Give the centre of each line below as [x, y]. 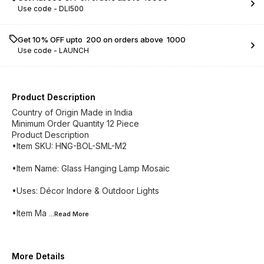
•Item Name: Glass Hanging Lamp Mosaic [91, 168]
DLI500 [71, 9]
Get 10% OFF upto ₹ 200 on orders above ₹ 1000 [102, 39]
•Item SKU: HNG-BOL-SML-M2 [69, 146]
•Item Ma [29, 213]
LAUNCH [74, 50]
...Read [61, 214]
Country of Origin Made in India [72, 112]
